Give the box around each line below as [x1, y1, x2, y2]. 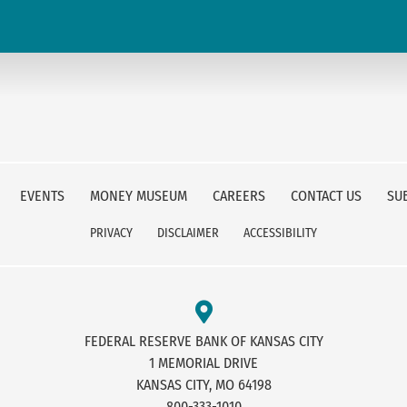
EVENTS [19, 187, 68, 205]
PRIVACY [90, 225, 135, 242]
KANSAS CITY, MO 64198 [135, 376, 272, 394]
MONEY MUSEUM [89, 187, 191, 205]
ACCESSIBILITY [243, 225, 317, 242]
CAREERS [212, 187, 269, 205]
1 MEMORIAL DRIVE [149, 354, 258, 372]
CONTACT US [290, 187, 365, 205]
